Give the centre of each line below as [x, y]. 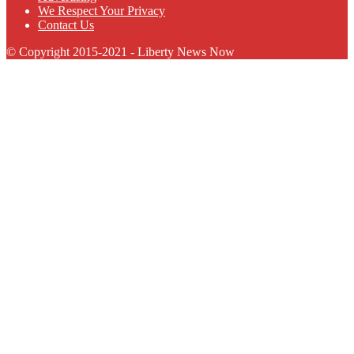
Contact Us [66, 24]
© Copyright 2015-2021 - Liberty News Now [121, 51]
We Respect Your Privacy [102, 10]
